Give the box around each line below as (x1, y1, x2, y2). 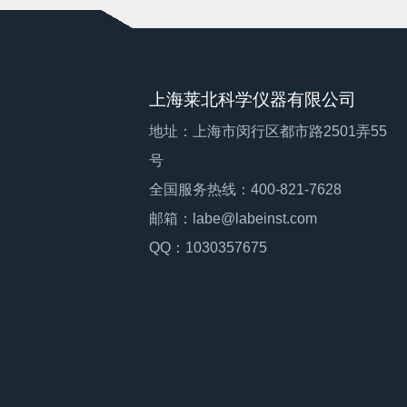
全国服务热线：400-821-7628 (149, 182, 342, 198)
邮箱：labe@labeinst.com (149, 211, 318, 227)
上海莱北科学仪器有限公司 (149, 90, 362, 110)
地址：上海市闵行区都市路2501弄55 (149, 124, 388, 140)
